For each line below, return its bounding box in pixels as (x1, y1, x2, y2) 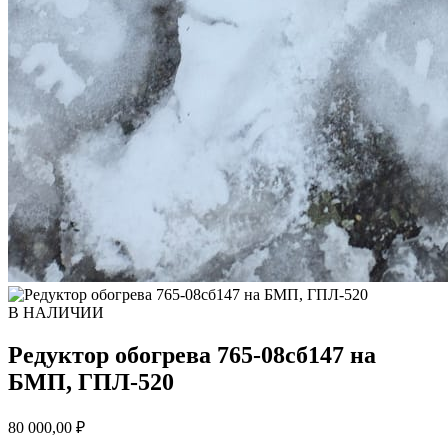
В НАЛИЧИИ (8, 304, 104, 321)
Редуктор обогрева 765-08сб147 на (8, 341, 376, 368)
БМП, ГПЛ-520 (8, 368, 174, 395)
